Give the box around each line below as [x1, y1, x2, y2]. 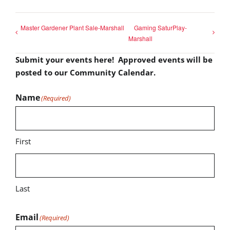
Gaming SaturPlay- [133, 23, 187, 32]
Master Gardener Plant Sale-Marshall [21, 23, 124, 32]
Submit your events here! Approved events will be [15, 54, 213, 65]
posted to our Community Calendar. [15, 67, 156, 78]
